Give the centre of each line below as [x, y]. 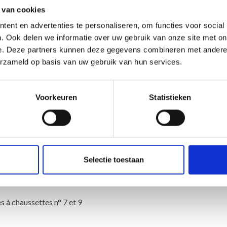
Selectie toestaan [113, 160]
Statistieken [170, 97]
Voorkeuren [56, 97]
